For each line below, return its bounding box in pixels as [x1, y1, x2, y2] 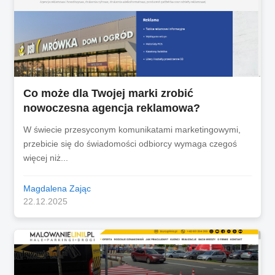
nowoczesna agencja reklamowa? [23, 101, 201, 114]
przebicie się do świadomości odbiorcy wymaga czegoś [23, 138, 238, 149]
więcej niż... [23, 152, 69, 163]
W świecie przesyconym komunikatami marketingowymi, [23, 124, 241, 134]
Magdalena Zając [23, 184, 91, 193]
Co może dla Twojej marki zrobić [23, 87, 194, 99]
